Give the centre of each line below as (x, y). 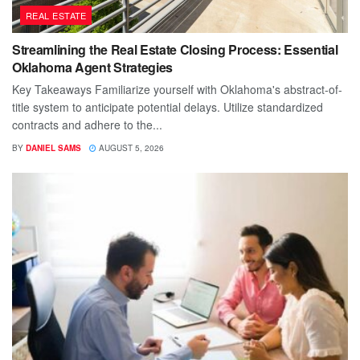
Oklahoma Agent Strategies (92, 67)
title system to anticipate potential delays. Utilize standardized (168, 106)
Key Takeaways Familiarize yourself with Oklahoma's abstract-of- (177, 89)
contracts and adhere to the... (87, 124)
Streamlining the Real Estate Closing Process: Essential (175, 49)
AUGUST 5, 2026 (130, 147)
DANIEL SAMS (53, 147)
